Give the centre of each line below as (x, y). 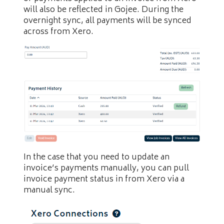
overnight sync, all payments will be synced (107, 21)
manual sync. (49, 191)
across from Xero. (58, 32)
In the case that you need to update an (96, 158)
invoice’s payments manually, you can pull (106, 169)
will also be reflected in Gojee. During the (103, 10)
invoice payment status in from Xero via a (104, 180)
